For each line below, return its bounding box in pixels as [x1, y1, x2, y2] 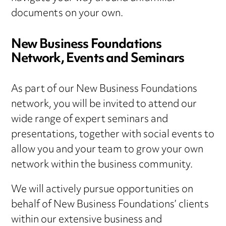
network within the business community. [11, 154, 193, 176]
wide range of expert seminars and [11, 109, 168, 130]
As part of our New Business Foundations [11, 79, 198, 100]
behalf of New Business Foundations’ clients [11, 194, 209, 215]
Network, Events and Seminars [11, 45, 185, 72]
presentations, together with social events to [11, 124, 215, 145]
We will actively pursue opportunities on [11, 179, 194, 200]
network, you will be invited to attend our [11, 94, 197, 115]
